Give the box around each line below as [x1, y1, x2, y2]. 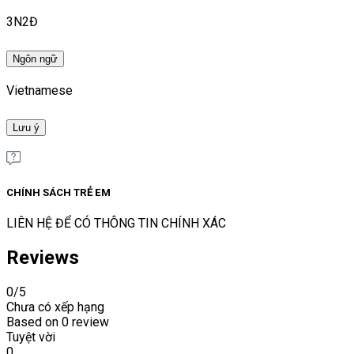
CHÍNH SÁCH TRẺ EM [6, 186, 111, 198]
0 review [62, 314, 109, 330]
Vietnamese [6, 82, 73, 98]
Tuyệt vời [6, 329, 55, 345]
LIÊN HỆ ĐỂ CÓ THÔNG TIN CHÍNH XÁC [6, 215, 226, 231]
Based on [6, 314, 62, 330]
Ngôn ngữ [13, 52, 58, 65]
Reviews [6, 246, 79, 269]
